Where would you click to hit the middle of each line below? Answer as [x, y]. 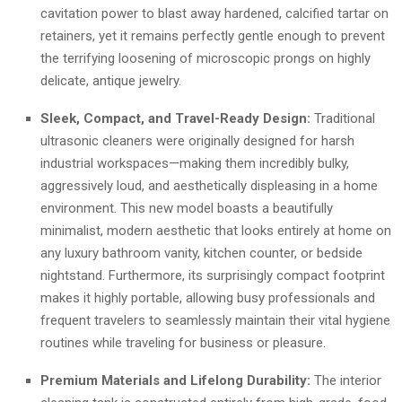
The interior [346, 380]
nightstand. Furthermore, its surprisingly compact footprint [213, 275]
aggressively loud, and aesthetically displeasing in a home [209, 185]
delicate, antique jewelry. [111, 80]
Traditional [343, 118]
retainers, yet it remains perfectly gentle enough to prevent [213, 35]
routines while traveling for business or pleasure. [183, 342]
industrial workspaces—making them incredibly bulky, [195, 163]
